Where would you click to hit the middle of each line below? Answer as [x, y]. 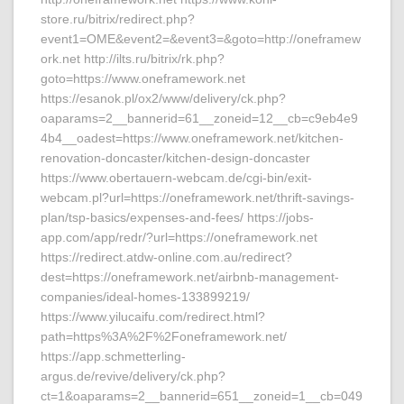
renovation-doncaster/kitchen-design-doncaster [175, 158]
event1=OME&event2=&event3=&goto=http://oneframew [201, 39]
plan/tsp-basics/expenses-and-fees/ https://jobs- [177, 217]
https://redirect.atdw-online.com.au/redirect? [166, 257]
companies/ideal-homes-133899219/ [145, 297]
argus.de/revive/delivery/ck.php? [133, 376]
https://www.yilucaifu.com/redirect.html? [153, 317]
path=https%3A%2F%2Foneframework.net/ [164, 336]
